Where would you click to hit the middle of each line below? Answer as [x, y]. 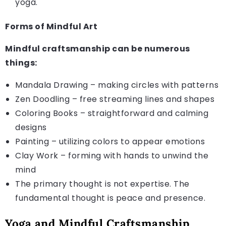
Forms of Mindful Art [51, 26]
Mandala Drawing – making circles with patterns [117, 85]
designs [31, 127]
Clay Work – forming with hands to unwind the [112, 155]
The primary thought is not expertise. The [102, 184]
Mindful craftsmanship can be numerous [98, 48]
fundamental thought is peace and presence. [110, 198]
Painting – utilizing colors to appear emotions [110, 141]
